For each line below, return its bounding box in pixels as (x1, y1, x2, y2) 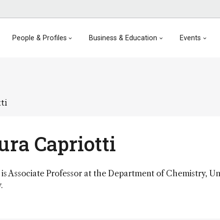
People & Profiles (12, 33, 67, 42)
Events (180, 33, 201, 42)
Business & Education (89, 33, 158, 42)
